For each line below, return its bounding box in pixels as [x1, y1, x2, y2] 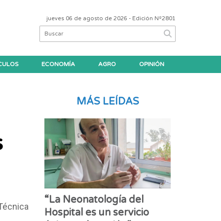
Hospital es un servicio [44, 207, 149, 219]
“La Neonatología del [44, 194, 144, 206]
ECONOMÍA [41, 61, 75, 68]
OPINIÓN [139, 61, 164, 68]
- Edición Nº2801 [127, 15, 176, 22]
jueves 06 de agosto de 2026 [46, 15, 127, 22]
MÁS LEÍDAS [76, 96, 139, 108]
